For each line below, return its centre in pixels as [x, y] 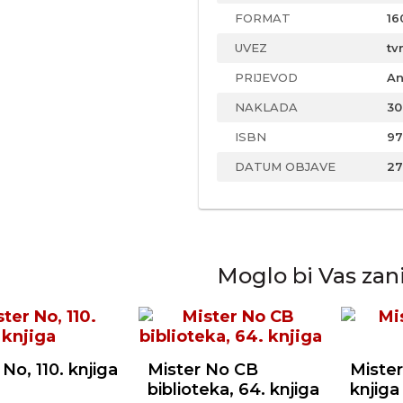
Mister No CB [203, 370]
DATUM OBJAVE [285, 166]
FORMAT [263, 18]
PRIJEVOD [266, 77]
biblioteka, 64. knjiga [233, 390]
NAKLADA [266, 107]
